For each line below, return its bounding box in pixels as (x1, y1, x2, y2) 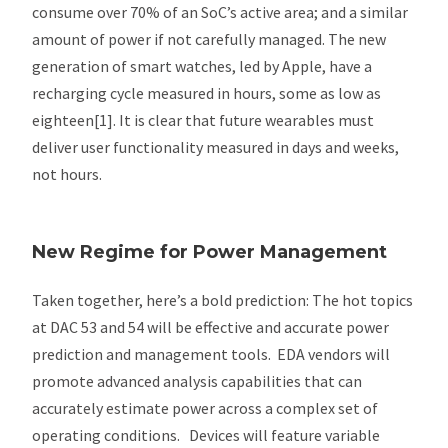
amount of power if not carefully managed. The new (32, 28, 387, 49)
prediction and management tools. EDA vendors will (32, 343, 391, 364)
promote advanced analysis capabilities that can (32, 370, 363, 391)
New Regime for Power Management (32, 240, 388, 263)
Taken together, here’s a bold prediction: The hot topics (32, 289, 414, 310)
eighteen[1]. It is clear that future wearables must (32, 109, 375, 130)
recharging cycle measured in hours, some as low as (32, 82, 382, 103)
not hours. (32, 163, 103, 184)
